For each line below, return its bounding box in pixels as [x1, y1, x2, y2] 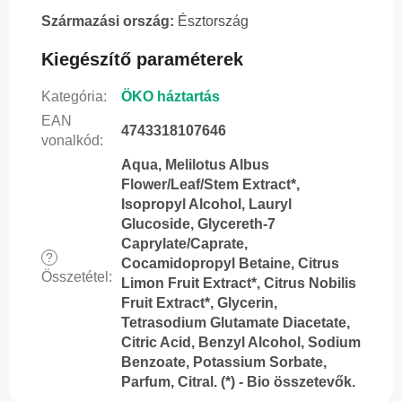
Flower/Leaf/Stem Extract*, [121, 177, 300, 193]
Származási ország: [41, 13, 174, 30]
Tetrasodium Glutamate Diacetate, [121, 315, 350, 331]
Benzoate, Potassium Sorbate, [121, 354, 327, 371]
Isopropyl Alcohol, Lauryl [121, 197, 292, 213]
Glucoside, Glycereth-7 [121, 216, 275, 232]
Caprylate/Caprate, [121, 236, 248, 252]
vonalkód [41, 133, 100, 149]
